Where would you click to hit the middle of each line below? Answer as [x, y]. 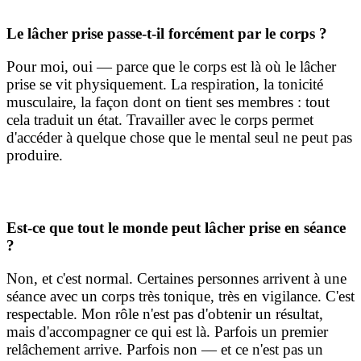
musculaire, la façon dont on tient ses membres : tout [168, 102]
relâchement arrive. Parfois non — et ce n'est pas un [165, 350]
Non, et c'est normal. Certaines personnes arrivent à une [176, 279]
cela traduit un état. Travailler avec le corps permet [160, 120]
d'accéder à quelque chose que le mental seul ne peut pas [179, 138]
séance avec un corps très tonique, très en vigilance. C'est [180, 297]
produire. [35, 156]
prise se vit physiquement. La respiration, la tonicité [165, 85]
